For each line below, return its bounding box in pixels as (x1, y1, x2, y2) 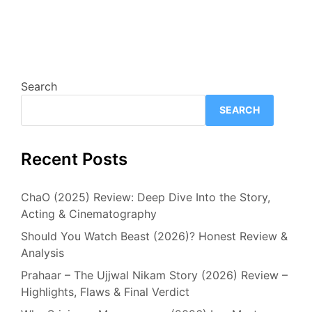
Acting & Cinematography (21, 206, 157, 221)
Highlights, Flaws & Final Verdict (21, 284, 189, 299)
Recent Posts (21, 148, 127, 169)
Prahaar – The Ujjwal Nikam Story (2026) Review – (21, 267, 288, 282)
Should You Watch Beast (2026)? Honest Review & (21, 228, 288, 243)
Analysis (21, 245, 64, 260)
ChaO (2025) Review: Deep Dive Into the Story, (21, 189, 270, 204)
